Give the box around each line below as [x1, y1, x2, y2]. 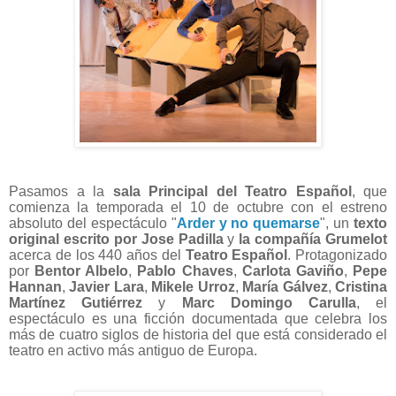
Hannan [9, 279, 62, 295]
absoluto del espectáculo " [9, 216, 177, 232]
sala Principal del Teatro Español [112, 184, 352, 200]
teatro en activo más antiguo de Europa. [9, 343, 257, 359]
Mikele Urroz [147, 279, 235, 295]
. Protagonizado [287, 247, 387, 263]
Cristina [331, 279, 388, 295]
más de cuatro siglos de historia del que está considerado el [9, 327, 387, 343]
